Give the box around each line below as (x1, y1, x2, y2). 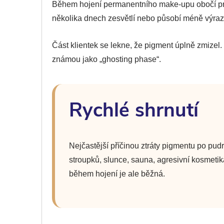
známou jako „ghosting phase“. (52, 54, 161, 63)
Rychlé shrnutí (69, 96, 198, 123)
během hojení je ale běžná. (69, 169, 165, 178)
